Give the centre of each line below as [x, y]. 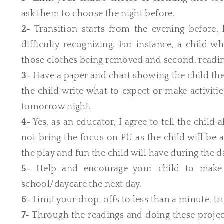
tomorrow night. [56, 107]
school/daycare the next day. [82, 184]
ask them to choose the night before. [98, 14]
